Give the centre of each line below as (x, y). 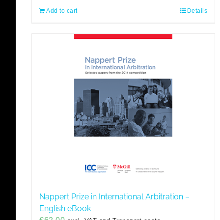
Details (197, 11)
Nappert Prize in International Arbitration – (114, 196)
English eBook (65, 208)
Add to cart (62, 11)
